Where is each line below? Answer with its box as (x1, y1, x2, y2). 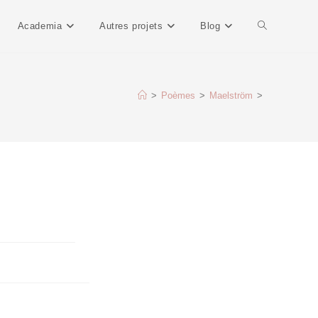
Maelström (209, 90, 253, 101)
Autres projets (99, 21, 163, 31)
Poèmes (161, 90, 195, 101)
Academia (17, 21, 62, 31)
